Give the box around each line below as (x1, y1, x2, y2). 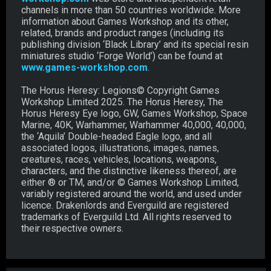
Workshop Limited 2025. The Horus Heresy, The (21, 96, 223, 108)
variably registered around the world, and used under (21, 188, 242, 200)
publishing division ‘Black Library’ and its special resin (21, 38, 249, 50)
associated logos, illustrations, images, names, (21, 142, 219, 154)
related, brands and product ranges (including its (21, 27, 224, 39)
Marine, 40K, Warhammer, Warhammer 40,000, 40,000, (21, 119, 246, 131)
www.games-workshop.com (21, 61, 148, 73)
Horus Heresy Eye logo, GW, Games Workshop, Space (21, 107, 247, 119)
